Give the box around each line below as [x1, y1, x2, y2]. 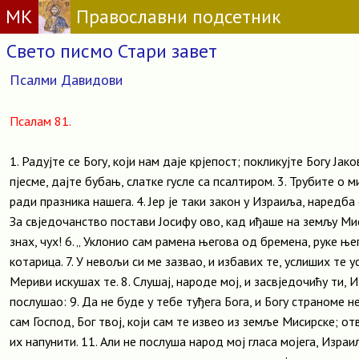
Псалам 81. [10, 113, 71, 129]
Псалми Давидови [10, 71, 123, 89]
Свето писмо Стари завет [6, 38, 217, 63]
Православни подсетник [75, 4, 281, 29]
